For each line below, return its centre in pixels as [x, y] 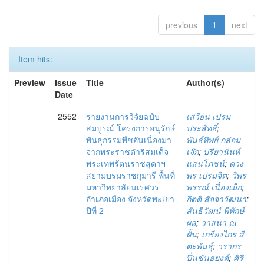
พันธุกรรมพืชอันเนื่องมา [129, 140]
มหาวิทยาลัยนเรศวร [123, 187]
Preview [30, 82]
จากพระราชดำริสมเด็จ [127, 151]
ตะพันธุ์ [199, 246]
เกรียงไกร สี [223, 234]
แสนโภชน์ [205, 163]
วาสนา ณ [219, 222]
